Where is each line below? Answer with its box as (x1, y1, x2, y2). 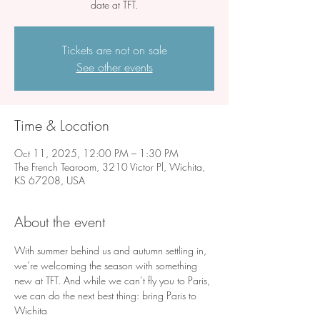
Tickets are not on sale (61, 42, 167, 58)
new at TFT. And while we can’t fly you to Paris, (14, 274, 213, 287)
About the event (14, 212, 105, 231)
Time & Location (14, 116, 109, 135)
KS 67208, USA (14, 174, 85, 187)
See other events (76, 59, 153, 75)
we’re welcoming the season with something (14, 259, 200, 272)
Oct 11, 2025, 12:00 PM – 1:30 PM (14, 146, 179, 160)
